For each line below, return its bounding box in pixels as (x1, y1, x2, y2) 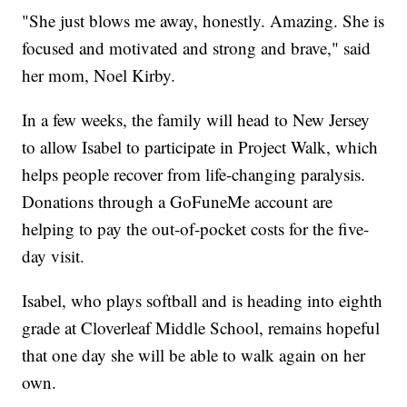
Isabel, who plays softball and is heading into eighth (22, 289, 383, 313)
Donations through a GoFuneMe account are (22, 190, 333, 213)
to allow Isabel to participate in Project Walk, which (22, 135, 379, 159)
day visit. (22, 244, 85, 268)
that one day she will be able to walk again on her (22, 343, 366, 367)
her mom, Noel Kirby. (22, 64, 176, 87)
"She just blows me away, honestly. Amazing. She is (22, 9, 385, 33)
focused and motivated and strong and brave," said (22, 36, 372, 60)
